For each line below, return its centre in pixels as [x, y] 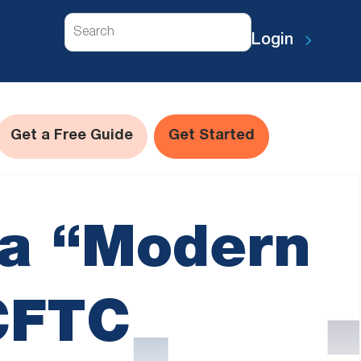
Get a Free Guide [72, 136]
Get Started [212, 136]
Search [89, 20]
